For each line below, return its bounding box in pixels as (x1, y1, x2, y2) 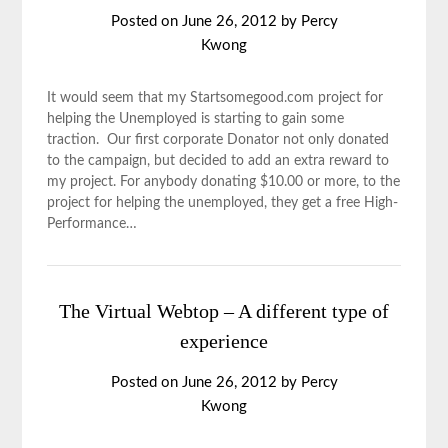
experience (180, 330, 268, 352)
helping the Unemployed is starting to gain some (47, 112, 345, 126)
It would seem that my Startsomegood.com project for (47, 91, 384, 105)
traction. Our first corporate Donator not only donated (47, 133, 390, 147)
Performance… (47, 217, 138, 231)
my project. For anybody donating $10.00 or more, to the (47, 175, 401, 189)
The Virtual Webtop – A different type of (59, 300, 389, 322)
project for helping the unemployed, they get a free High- (47, 196, 399, 210)
